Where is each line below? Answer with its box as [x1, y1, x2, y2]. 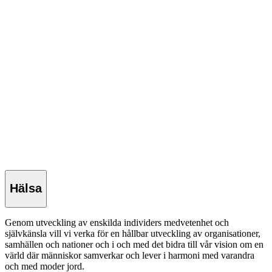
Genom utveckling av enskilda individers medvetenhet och [5, 217, 229, 228]
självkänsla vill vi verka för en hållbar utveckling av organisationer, [5, 228, 260, 239]
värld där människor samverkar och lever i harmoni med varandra [5, 250, 254, 260]
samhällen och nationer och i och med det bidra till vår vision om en [5, 239, 263, 250]
